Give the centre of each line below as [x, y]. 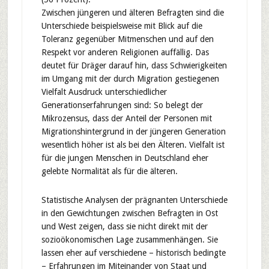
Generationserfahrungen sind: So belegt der [122, 105]
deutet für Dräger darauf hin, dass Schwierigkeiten [134, 65]
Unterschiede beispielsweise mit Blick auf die [122, 26]
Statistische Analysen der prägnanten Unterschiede [134, 200]
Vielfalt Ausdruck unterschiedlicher [104, 92]
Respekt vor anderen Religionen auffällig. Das [125, 52]
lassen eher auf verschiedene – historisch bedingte [133, 253]
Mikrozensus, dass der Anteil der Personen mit [126, 118]
